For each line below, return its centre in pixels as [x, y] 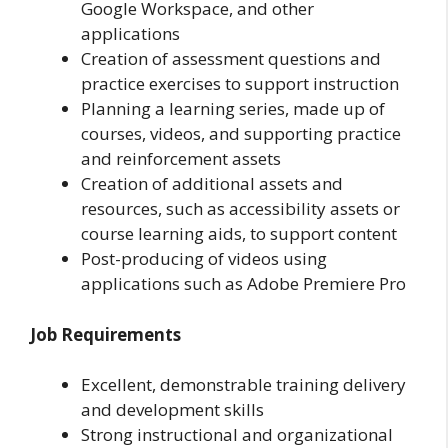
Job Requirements [105, 334]
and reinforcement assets [181, 159]
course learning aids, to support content [239, 234]
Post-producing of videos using [204, 259]
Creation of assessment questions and [231, 59]
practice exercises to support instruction [240, 84]
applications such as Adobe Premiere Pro [243, 284]
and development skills [172, 410]
